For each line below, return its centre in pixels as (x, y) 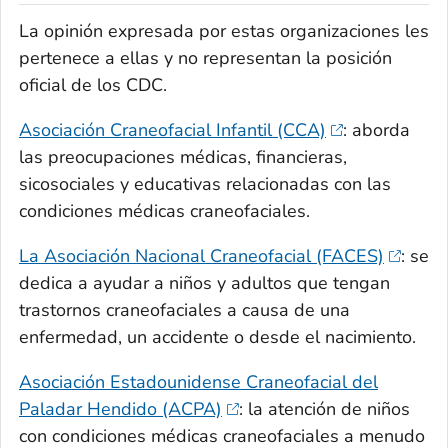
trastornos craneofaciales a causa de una (184, 310)
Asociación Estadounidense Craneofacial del (198, 382)
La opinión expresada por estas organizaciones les (224, 31)
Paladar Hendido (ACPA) (120, 409)
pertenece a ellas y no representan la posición (205, 58)
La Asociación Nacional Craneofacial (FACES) (201, 256)
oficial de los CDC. (93, 85)
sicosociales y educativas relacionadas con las (205, 184)
